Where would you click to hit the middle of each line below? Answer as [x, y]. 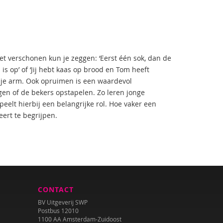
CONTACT [56, 189]
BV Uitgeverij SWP [63, 202]
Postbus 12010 [58, 211]
